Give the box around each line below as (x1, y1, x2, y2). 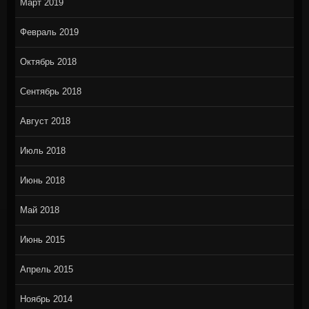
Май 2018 (19, 205, 59, 216)
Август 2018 (19, 116, 70, 127)
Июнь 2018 (19, 175, 65, 186)
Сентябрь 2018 (19, 86, 81, 97)
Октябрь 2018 (19, 57, 77, 68)
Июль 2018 (19, 146, 66, 157)
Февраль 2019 (19, 27, 79, 38)
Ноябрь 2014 (19, 294, 72, 305)
